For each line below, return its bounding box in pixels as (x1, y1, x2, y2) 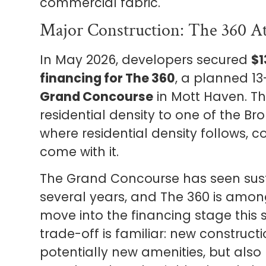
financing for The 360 (40, 69, 176, 87)
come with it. (40, 142, 119, 160)
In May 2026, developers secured (40, 50, 252, 68)
